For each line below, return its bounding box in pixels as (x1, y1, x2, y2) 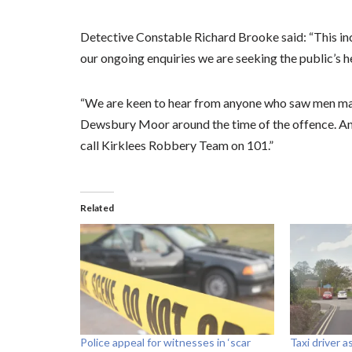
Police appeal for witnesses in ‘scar (80, 335, 251, 350)
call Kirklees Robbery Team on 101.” (80, 137, 273, 152)
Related (80, 202, 114, 214)
